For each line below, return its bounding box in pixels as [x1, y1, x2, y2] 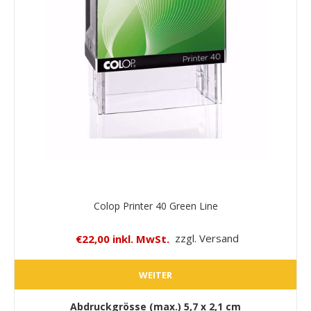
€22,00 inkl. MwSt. [75, 231, 169, 246]
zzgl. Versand [174, 231, 239, 246]
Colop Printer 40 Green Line [93, 199, 218, 213]
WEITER [139, 268, 172, 281]
